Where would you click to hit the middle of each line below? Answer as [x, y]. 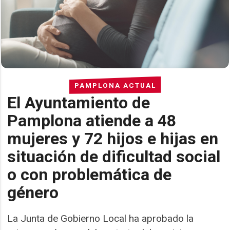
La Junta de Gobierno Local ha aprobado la [101, 218]
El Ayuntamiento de [79, 102]
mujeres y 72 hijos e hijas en [113, 138]
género [33, 192]
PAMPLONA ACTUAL [115, 85]
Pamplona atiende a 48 [92, 120]
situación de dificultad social [114, 156]
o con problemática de [90, 174]
